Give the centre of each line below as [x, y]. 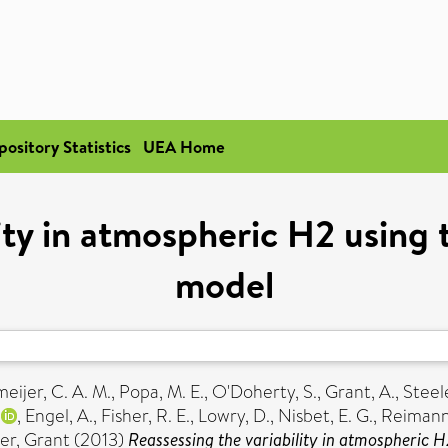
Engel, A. [59, 416]
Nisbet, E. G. [325, 416]
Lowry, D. [234, 416]
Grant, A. [360, 392]
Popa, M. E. [161, 392]
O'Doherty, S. [264, 392]
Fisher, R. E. [145, 416]
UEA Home [184, 146]
